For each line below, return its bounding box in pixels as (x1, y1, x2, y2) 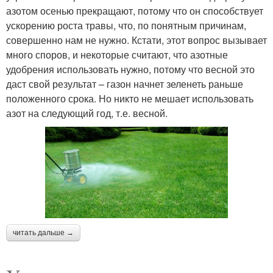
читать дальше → (13, 229, 74, 237)
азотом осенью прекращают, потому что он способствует (6, 4, 263, 18)
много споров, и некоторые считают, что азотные (6, 48, 228, 62)
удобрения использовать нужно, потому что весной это (6, 62, 255, 76)
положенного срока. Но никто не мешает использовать (6, 91, 253, 105)
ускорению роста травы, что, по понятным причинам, (6, 18, 246, 32)
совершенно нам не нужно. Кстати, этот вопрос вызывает (6, 33, 267, 47)
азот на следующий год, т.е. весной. (6, 106, 168, 120)
